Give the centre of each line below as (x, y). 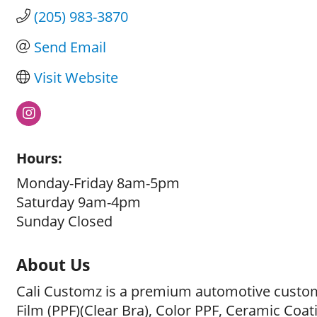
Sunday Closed (64, 221)
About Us (53, 264)
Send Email (70, 47)
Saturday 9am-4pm (79, 202)
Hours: (39, 158)
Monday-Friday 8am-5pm (98, 183)
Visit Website (76, 77)
